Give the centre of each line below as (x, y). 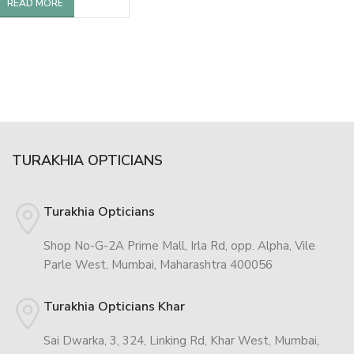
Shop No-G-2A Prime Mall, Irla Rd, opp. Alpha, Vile (179, 245)
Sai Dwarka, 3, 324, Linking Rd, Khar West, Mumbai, (181, 340)
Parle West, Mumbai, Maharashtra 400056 (158, 264)
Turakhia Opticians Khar (114, 306)
